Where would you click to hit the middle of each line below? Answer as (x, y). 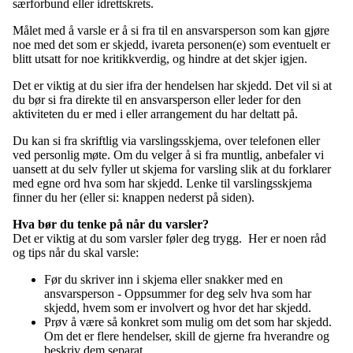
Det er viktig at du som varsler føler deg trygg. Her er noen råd (169, 239)
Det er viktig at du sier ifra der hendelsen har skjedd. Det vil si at (172, 86)
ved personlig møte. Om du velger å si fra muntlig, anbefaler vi (168, 155)
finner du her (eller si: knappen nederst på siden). (134, 198)
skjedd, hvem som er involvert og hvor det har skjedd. (178, 308)
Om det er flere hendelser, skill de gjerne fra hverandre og (187, 336)
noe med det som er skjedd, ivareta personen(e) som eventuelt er (171, 45)
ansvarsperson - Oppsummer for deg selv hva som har (178, 294)
